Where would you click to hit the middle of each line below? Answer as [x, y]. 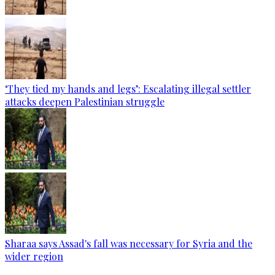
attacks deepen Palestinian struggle [85, 102]
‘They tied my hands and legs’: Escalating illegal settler [128, 89]
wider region [34, 256]
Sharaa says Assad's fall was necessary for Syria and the [129, 243]
